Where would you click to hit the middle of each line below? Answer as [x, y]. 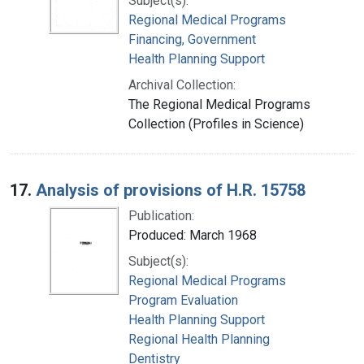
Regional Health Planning [199, 339]
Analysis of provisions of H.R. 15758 [171, 190]
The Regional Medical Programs [219, 104]
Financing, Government [192, 39]
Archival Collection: [182, 84]
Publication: [161, 215]
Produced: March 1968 [193, 235]
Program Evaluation [183, 300]
